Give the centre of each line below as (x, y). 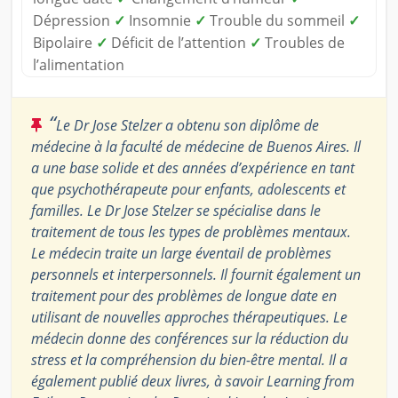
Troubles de (303, 43)
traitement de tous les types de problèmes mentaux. (191, 232)
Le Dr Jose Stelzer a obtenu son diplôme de (187, 126)
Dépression (73, 21)
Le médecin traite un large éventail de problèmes (181, 254)
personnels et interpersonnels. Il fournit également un (196, 275)
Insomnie (160, 21)
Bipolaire (64, 43)
